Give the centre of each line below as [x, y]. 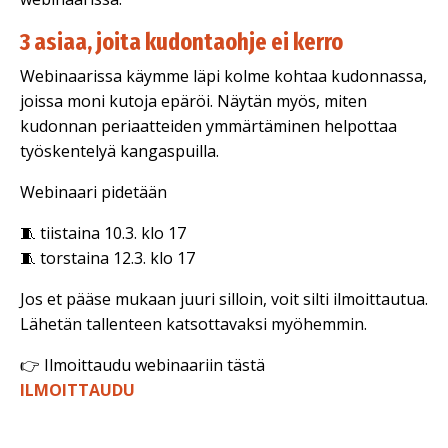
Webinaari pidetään [93, 192]
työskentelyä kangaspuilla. [119, 151]
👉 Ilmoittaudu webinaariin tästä [142, 365]
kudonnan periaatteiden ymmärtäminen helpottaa [208, 126]
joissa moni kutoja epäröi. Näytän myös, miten [193, 101]
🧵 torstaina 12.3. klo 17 [107, 258]
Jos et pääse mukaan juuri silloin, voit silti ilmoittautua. [224, 299]
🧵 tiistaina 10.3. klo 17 [103, 233]
